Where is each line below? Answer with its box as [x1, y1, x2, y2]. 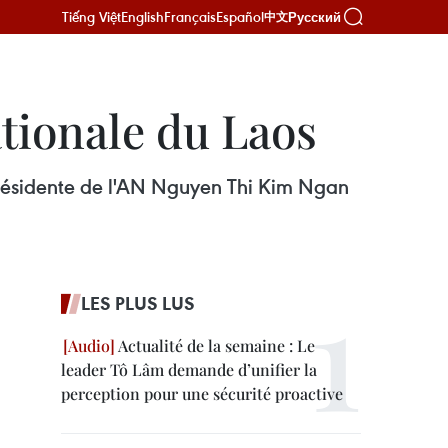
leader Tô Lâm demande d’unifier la [61, 359, 317, 380]
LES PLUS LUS [81, 291, 195, 315]
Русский [288, 9, 341, 25]
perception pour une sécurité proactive [61, 383, 343, 404]
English [121, 7, 164, 26]
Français [164, 7, 216, 26]
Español [216, 7, 264, 26]
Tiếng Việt [62, 7, 121, 26]
